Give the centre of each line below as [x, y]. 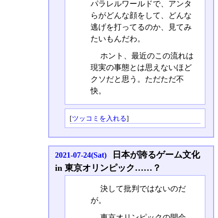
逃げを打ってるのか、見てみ [141, 27]
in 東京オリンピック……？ [108, 168]
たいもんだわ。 [118, 38]
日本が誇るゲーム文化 [156, 155]
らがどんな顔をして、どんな [141, 15]
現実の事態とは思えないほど [141, 68]
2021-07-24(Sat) [81, 155]
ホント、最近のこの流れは [146, 56]
